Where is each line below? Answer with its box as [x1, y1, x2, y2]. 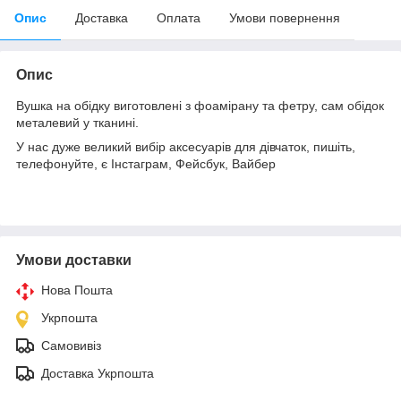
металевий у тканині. [16, 115, 139, 130]
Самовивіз [41, 337, 101, 353]
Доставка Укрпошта [41, 365, 154, 380]
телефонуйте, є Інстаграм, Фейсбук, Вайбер [16, 156, 276, 171]
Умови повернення [229, 10, 340, 25]
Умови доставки [16, 252, 132, 268]
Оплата [157, 10, 200, 25]
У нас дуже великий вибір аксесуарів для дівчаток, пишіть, [16, 139, 355, 154]
